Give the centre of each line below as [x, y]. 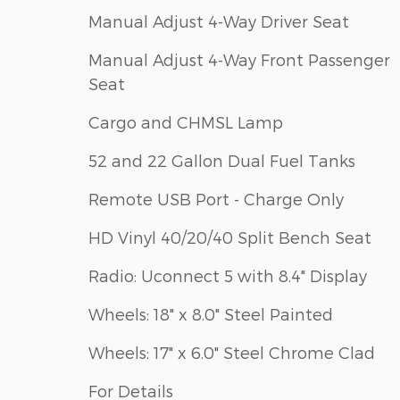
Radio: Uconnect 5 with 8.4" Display [228, 276]
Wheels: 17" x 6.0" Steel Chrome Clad [232, 353]
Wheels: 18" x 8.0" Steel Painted [211, 314]
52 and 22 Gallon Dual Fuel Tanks [222, 161]
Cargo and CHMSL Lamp [186, 122]
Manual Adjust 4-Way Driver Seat [219, 21]
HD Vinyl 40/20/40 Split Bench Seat [230, 237]
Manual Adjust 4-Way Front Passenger [239, 60]
